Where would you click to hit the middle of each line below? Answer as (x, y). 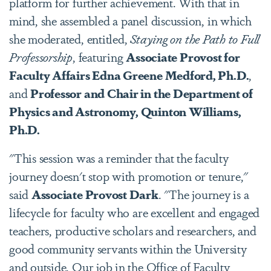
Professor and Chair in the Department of (142, 93)
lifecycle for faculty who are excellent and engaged (135, 212)
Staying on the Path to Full (195, 38)
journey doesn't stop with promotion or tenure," (129, 175)
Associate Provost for (183, 56)
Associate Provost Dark (95, 194)
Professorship (41, 56)
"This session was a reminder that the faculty (119, 157)
